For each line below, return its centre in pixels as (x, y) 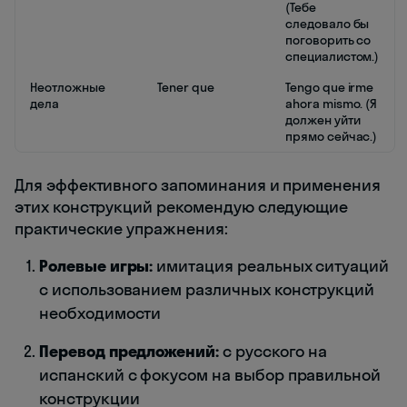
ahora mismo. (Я (332, 104)
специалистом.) (333, 57)
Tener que (186, 88)
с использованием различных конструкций (207, 290)
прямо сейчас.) (332, 137)
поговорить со (328, 40)
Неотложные (68, 88)
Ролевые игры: (96, 266)
